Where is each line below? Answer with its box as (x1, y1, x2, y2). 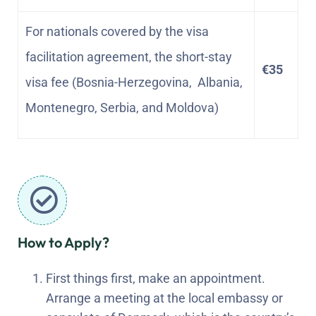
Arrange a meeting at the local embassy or (46, 290, 283, 305)
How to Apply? (18, 233, 109, 251)
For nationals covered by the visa (25, 23, 209, 39)
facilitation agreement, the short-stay (25, 49, 232, 64)
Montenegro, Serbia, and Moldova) (25, 99, 219, 115)
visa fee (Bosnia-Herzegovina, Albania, (25, 74, 243, 90)
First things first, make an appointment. (46, 270, 265, 286)
